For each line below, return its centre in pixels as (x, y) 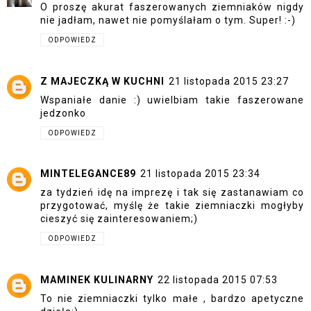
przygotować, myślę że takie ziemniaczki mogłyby (172, 206)
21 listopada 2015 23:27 (229, 81)
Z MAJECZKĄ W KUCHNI (102, 81)
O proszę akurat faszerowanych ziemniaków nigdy (172, 7)
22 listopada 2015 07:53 (218, 279)
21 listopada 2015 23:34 (200, 174)
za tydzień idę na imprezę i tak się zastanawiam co (172, 193)
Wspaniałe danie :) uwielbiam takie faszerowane (172, 100)
